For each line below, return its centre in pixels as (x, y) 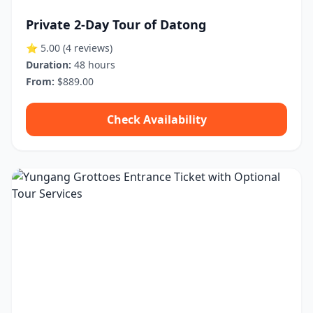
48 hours (93, 65)
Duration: (49, 65)
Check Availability (156, 119)
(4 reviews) (88, 48)
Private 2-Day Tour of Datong (116, 24)
